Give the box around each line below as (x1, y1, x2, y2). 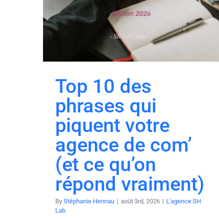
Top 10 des (55, 74, 152, 98)
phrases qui (55, 94, 156, 117)
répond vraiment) (55, 172, 204, 196)
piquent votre (55, 113, 170, 137)
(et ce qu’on (55, 153, 156, 176)
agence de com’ (55, 133, 192, 156)
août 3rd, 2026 (121, 197, 160, 205)
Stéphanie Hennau (64, 197, 114, 205)
